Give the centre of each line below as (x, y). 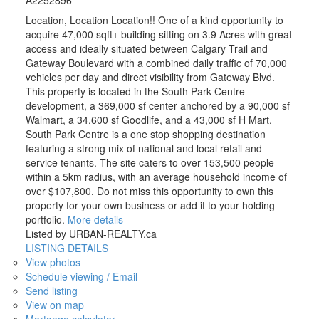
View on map (54, 304)
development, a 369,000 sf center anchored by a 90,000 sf (157, 105)
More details (95, 219)
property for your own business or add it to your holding (150, 205)
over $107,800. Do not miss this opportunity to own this (149, 190)
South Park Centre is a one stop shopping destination (145, 134)
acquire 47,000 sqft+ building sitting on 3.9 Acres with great (158, 34)
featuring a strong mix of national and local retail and (143, 148)
